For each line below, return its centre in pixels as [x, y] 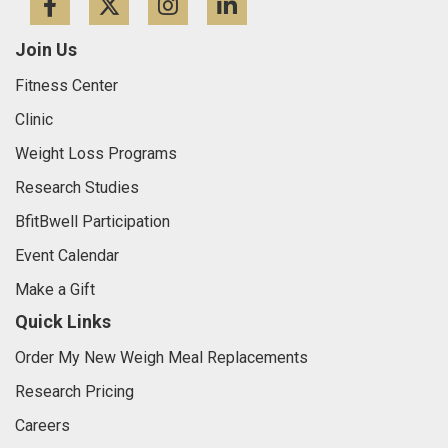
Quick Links [63, 321]
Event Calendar [67, 255]
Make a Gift [55, 289]
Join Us [46, 49]
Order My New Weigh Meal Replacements [161, 357]
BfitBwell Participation [92, 221]
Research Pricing [74, 391]
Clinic [34, 119]
